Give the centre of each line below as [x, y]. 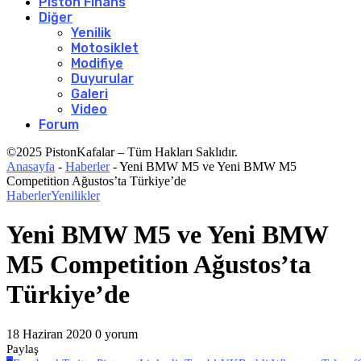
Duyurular [102, 79]
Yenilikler [75, 195]
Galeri [89, 94]
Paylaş [23, 349]
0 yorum [116, 334]
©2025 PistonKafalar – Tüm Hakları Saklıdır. [122, 152]
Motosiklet [105, 48]
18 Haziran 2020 [49, 334]
